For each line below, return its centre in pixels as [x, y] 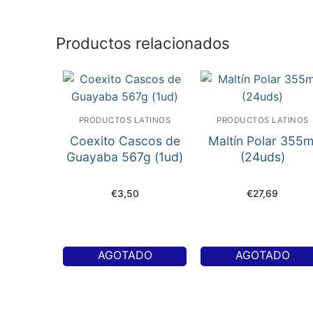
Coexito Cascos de [125, 141]
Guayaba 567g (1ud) [125, 157]
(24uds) [262, 157]
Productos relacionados [143, 43]
